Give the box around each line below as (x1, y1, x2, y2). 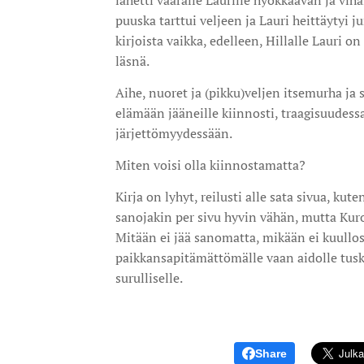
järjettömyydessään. (115, 124, 235, 143)
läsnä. (115, 52, 149, 71)
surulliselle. (115, 269, 185, 288)
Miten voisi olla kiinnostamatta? (115, 156, 305, 175)
